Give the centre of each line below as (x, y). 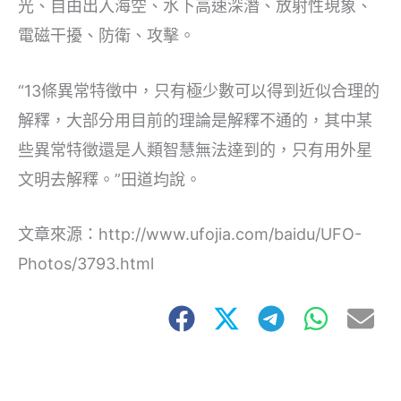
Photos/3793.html (86, 264)
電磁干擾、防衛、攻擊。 (107, 35)
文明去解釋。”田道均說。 (110, 179)
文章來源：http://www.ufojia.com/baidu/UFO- (190, 235)
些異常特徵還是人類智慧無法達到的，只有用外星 (195, 149)
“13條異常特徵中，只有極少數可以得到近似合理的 (199, 90)
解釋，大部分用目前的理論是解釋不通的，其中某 (195, 120)
